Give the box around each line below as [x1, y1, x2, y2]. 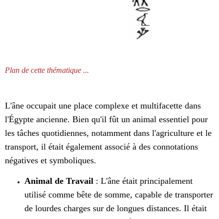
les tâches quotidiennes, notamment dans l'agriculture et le [5, 128, 212, 138]
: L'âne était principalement [93, 176, 193, 186]
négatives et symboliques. [5, 155, 96, 166]
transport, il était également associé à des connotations [5, 142, 198, 152]
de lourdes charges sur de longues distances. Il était [24, 203, 207, 214]
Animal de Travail [24, 176, 93, 186]
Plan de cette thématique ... [5, 66, 89, 75]
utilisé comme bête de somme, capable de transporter [24, 190, 213, 200]
